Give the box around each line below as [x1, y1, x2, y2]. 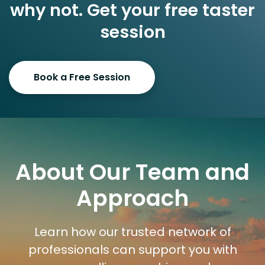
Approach [76, 183, 189, 214]
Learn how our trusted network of [34, 224, 231, 241]
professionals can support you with [28, 241, 237, 258]
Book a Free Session [34, 70, 130, 85]
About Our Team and [15, 157, 250, 188]
